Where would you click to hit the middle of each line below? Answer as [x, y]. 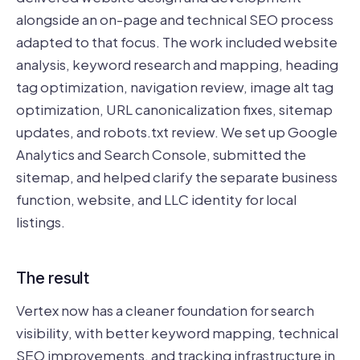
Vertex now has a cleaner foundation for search [165, 310]
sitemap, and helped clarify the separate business [177, 176]
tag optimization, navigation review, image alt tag [175, 86]
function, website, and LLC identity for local [156, 199]
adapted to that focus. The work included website [177, 41]
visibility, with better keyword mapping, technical [177, 332]
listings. [41, 221]
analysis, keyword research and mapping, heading [177, 64]
